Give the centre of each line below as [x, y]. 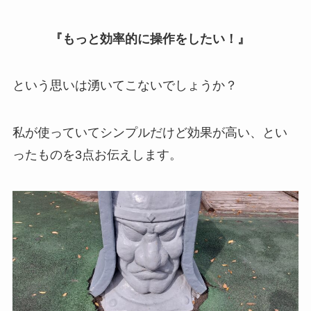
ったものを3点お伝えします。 [97, 155]
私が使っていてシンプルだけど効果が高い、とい [150, 133]
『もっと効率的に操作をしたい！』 [131, 39]
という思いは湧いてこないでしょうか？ [125, 86]
